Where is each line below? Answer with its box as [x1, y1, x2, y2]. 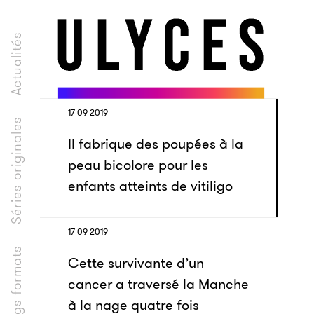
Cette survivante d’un [68, 253, 204, 273]
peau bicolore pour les [68, 155, 208, 175]
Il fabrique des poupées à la [68, 134, 243, 153]
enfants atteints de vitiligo [68, 176, 233, 196]
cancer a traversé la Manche [68, 274, 249, 294]
